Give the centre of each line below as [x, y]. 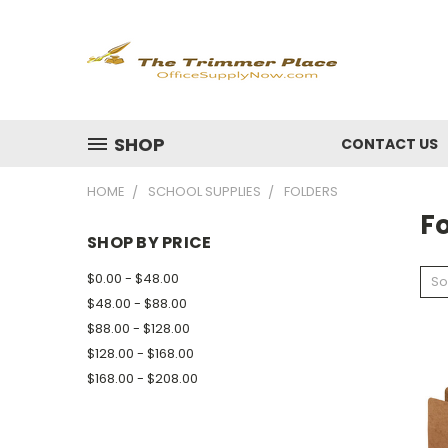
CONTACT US [389, 144]
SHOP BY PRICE [149, 242]
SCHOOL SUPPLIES [204, 191]
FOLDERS [311, 191]
